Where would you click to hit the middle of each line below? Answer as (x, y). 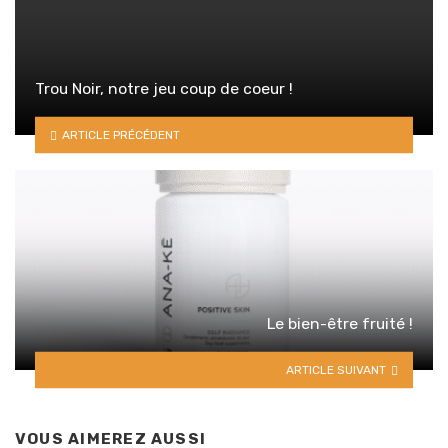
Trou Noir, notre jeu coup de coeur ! (164, 89)
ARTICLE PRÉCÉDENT (120, 134)
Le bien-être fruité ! (340, 324)
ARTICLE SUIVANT (336, 369)
